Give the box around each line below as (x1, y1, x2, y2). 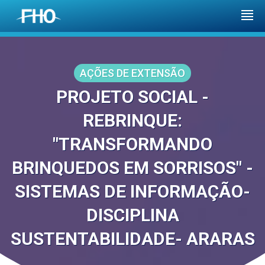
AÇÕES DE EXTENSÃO (80, 67, 185, 79)
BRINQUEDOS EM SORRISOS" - (12, 157, 253, 178)
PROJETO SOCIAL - (56, 86, 209, 107)
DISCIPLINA (86, 205, 179, 225)
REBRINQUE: (83, 110, 182, 131)
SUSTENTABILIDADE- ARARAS (10, 228, 255, 249)
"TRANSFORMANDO (53, 134, 212, 154)
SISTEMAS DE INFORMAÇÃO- (15, 181, 250, 202)
